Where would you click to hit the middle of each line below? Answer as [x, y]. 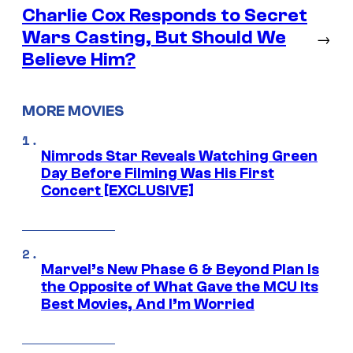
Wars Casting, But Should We [154, 38]
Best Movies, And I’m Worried [148, 304]
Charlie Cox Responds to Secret [165, 16]
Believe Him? [79, 60]
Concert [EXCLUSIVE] [117, 190]
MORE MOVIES [73, 111]
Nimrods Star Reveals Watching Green [179, 156]
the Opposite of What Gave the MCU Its [180, 286]
